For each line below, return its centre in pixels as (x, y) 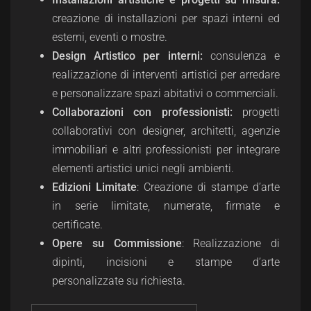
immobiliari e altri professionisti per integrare (166, 150)
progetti (256, 112)
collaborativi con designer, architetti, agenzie (166, 131)
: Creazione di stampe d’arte (208, 187)
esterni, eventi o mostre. (110, 37)
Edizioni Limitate (94, 187)
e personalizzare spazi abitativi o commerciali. (165, 93)
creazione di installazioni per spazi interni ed (166, 18)
